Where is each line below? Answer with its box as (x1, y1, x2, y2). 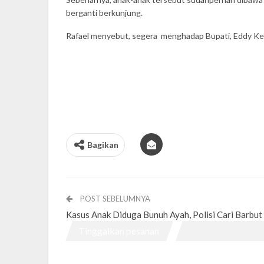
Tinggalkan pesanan (78, 225, 159, 236)
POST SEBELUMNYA (78, 194, 150, 203)
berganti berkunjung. (66, 8, 143, 18)
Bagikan (87, 140, 118, 150)
